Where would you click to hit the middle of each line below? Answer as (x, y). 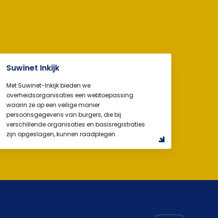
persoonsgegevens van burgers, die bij (64, 115)
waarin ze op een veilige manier (53, 105)
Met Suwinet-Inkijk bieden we (49, 86)
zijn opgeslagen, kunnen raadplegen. (62, 134)
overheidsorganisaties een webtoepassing (70, 95)
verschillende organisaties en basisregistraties (76, 125)
